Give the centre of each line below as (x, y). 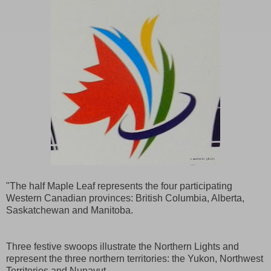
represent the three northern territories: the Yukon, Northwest (135, 258)
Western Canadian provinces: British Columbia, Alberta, (125, 198)
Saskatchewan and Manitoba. (70, 210)
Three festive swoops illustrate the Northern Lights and (122, 246)
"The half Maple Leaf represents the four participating (119, 186)
